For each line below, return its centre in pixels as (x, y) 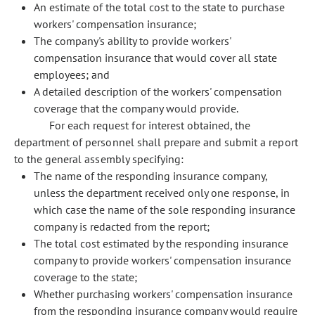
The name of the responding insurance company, (150, 176)
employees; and (72, 75)
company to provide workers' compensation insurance (162, 260)
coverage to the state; (85, 277)
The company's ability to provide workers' (132, 41)
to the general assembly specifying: (99, 159)
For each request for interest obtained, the (150, 125)
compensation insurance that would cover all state (155, 58)
